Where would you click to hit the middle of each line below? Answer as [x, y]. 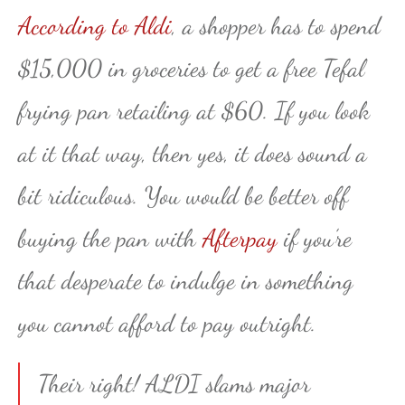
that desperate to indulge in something [186, 280]
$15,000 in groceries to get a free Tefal [191, 68]
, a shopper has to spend [276, 25]
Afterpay [240, 238]
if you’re [315, 238]
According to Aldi [95, 25]
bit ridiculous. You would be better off [183, 195]
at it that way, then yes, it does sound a [193, 153]
